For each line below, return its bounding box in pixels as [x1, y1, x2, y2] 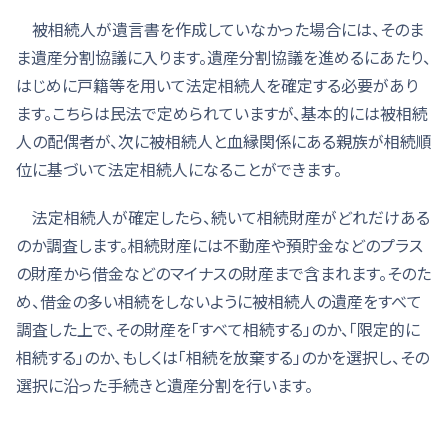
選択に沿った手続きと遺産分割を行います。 [16, 372, 313, 397]
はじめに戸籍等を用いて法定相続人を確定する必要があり [16, 72, 418, 97]
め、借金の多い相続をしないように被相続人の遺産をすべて [16, 288, 422, 313]
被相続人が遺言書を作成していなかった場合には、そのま [16, 16, 424, 41]
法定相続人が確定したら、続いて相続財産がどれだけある [16, 204, 430, 229]
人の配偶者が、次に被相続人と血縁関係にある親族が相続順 [16, 128, 432, 153]
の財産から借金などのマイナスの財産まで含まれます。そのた [16, 260, 431, 285]
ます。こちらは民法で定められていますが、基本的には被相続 [16, 100, 428, 125]
